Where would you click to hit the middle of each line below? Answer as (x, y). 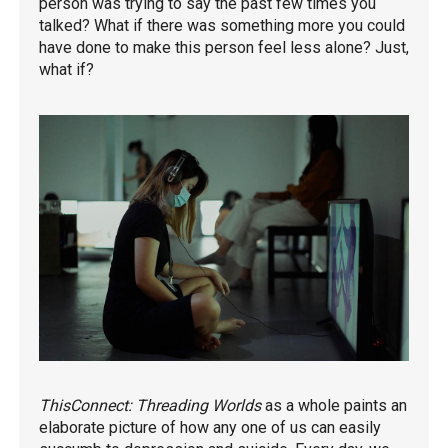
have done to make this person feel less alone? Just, (224, 47)
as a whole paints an (334, 406)
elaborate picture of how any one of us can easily (210, 428)
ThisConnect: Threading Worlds (150, 406)
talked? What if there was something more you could (222, 25)
